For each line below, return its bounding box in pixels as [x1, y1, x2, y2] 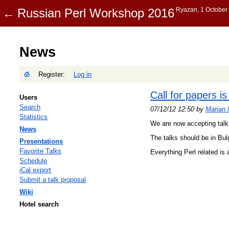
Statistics [19, 112, 48, 121]
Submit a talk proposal [19, 176, 86, 184]
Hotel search [19, 200, 59, 209]
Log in [73, 70, 91, 78]
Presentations [19, 137, 63, 145]
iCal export [19, 166, 52, 174]
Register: [38, 70, 67, 78]
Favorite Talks [19, 147, 62, 155]
